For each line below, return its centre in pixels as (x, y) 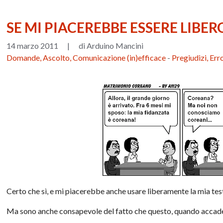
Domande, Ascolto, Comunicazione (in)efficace (86, 57)
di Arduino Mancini (111, 45)
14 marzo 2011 (33, 45)
